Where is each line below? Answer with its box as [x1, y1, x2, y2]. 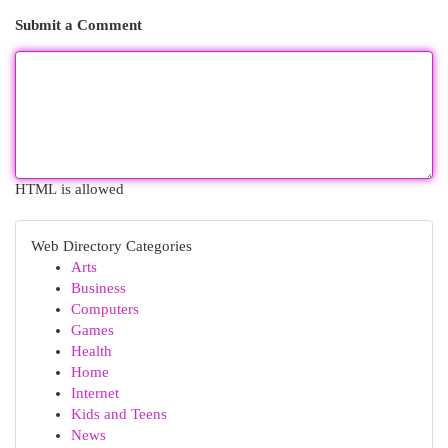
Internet [71, 385, 119, 401]
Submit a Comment [15, 17, 142, 33]
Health [71, 343, 112, 359]
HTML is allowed [15, 181, 124, 197]
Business [71, 280, 126, 296]
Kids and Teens [71, 406, 167, 422]
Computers [71, 301, 139, 317]
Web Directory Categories [31, 238, 192, 254]
